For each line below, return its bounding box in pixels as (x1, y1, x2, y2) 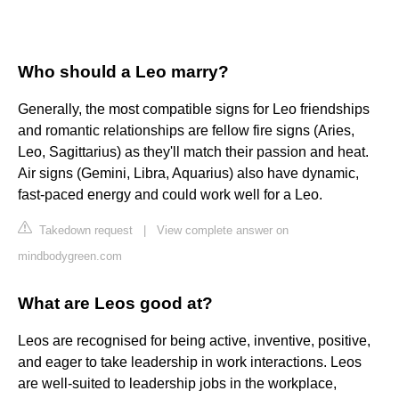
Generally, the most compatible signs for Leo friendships (18, 102, 370, 118)
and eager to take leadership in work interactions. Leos (18, 354, 362, 370)
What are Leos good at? (18, 294, 213, 313)
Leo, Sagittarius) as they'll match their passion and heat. (18, 144, 369, 160)
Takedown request (36, 224, 133, 238)
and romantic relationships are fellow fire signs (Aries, (18, 123, 354, 139)
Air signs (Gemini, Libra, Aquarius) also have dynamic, (18, 166, 359, 182)
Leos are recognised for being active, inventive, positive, (18, 333, 370, 349)
